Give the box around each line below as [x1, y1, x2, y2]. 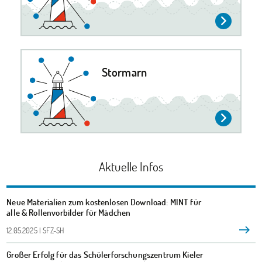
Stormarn [101, 64, 147, 80]
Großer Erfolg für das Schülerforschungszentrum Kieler [6, 248, 204, 260]
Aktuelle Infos [98, 158, 164, 174]
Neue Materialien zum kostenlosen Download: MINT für [6, 195, 201, 208]
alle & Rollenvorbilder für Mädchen [6, 206, 131, 218]
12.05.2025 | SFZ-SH [6, 225, 64, 236]
